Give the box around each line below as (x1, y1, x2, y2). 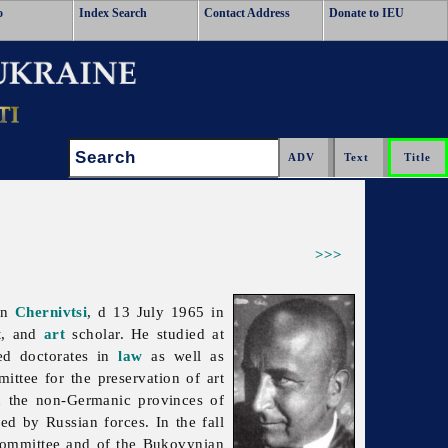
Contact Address (204, 6, 290, 20)
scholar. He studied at (65, 325, 225, 343)
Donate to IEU (329, 6, 404, 20)
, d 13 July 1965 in (87, 303, 225, 321)
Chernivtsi (14, 303, 88, 321)
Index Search (79, 6, 147, 20)
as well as (142, 347, 225, 365)
